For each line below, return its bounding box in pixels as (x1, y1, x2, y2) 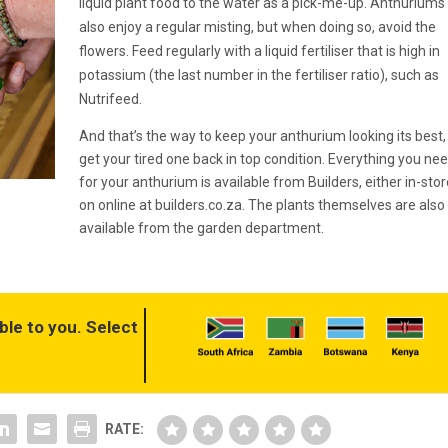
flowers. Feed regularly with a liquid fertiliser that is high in (78, 42, 440, 59)
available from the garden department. (78, 219, 324, 236)
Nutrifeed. (78, 90, 142, 107)
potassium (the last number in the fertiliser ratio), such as (78, 66, 439, 83)
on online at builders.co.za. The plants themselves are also (78, 196, 445, 213)
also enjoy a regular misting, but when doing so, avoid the (78, 18, 436, 35)
